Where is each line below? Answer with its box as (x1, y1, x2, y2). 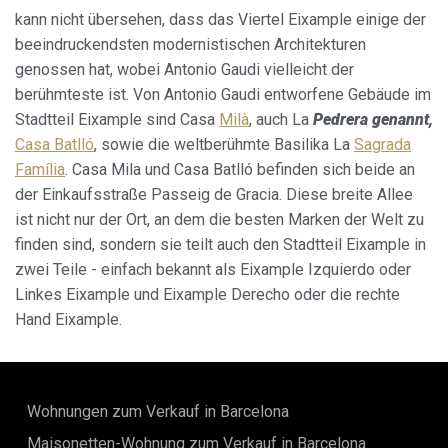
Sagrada (354, 135, 411, 155)
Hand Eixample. (15, 310, 122, 330)
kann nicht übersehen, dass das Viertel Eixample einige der (15, 10, 426, 30)
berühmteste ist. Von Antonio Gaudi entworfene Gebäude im (15, 85, 431, 105)
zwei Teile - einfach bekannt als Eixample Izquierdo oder (15, 260, 411, 280)
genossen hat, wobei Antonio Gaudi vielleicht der (15, 60, 354, 80)
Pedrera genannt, (313, 110, 433, 130)
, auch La (249, 110, 313, 130)
